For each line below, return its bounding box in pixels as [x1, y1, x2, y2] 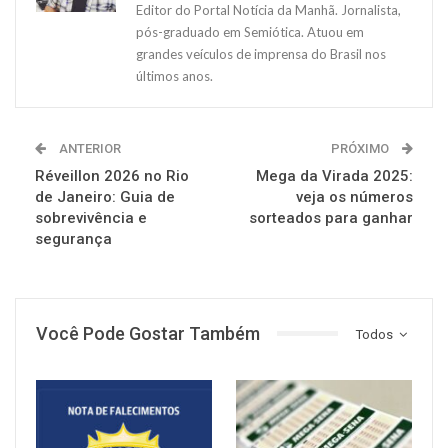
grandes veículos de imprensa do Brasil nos [136, 45, 386, 62]
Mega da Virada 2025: [256, 166, 413, 185]
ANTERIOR [56, 140, 121, 156]
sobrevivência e [35, 208, 147, 227]
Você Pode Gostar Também [36, 322, 260, 344]
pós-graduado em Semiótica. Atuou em [136, 23, 364, 40]
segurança [35, 229, 112, 248]
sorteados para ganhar [249, 208, 413, 227]
